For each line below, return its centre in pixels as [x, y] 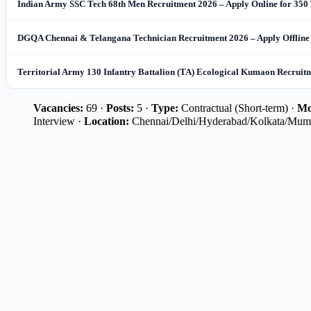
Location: [107, 121]
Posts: [120, 108]
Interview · [59, 121]
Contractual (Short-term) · [238, 108]
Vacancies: [58, 108]
